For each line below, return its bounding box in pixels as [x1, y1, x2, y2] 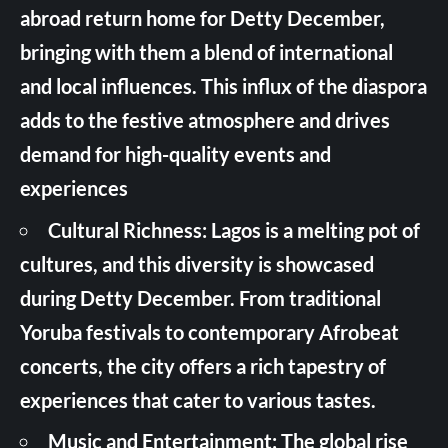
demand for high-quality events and [20, 142, 331, 166]
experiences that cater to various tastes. [20, 387, 376, 412]
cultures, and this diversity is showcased [20, 251, 374, 276]
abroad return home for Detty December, [20, 6, 385, 30]
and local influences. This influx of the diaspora [20, 74, 427, 98]
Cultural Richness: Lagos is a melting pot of [48, 217, 420, 242]
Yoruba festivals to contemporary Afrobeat [20, 319, 399, 344]
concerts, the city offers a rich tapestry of [20, 353, 386, 378]
